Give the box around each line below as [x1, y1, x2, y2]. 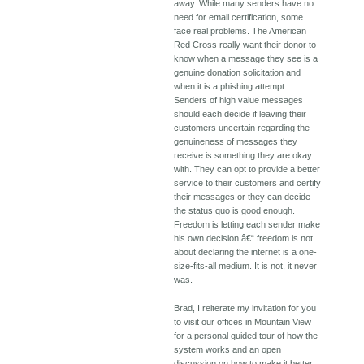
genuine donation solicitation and [174, 67, 301, 78]
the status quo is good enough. [174, 206, 296, 216]
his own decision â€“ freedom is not [174, 233, 314, 244]
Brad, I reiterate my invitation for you [174, 303, 317, 314]
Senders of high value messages [174, 95, 304, 106]
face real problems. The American [174, 26, 307, 37]
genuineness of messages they [174, 136, 298, 147]
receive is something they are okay [174, 150, 313, 161]
